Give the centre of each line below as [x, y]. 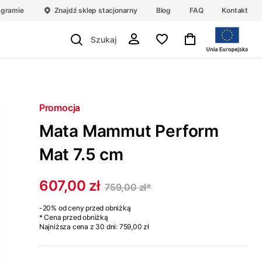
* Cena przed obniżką [73, 217]
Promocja [60, 108]
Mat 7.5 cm [81, 154]
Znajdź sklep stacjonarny [96, 10]
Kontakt [235, 10]
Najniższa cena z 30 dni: [78, 227]
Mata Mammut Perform [129, 131]
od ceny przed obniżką [94, 208]
